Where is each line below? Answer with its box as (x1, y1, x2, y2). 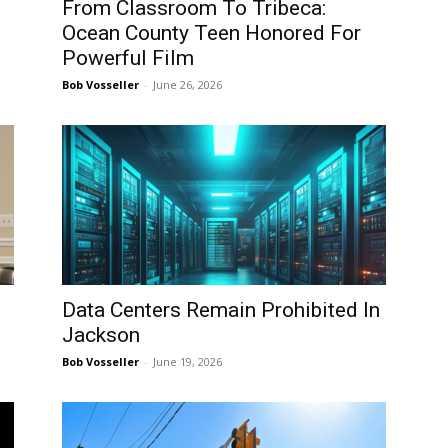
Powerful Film (62, 46, 194, 70)
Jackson (62, 323, 140, 347)
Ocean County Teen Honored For (62, 21, 361, 45)
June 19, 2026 (153, 354, 222, 369)
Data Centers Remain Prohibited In (62, 298, 380, 322)
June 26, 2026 (153, 77, 222, 92)
